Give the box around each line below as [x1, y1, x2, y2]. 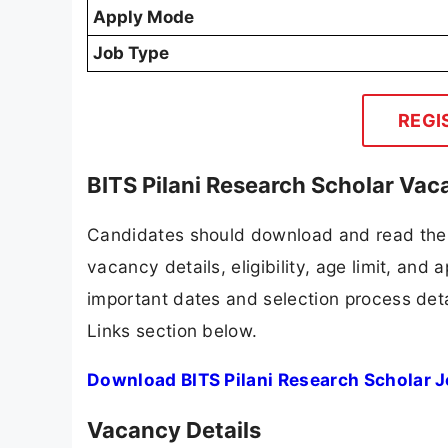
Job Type [93, 43, 169, 64]
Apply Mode [93, 7, 194, 28]
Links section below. [87, 320, 258, 342]
